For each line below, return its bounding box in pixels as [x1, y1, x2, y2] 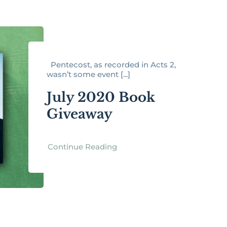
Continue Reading [48, 141, 118, 152]
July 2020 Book [47, 89, 156, 105]
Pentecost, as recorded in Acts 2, [47, 59, 176, 69]
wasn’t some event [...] [47, 69, 131, 79]
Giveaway [47, 105, 113, 122]
